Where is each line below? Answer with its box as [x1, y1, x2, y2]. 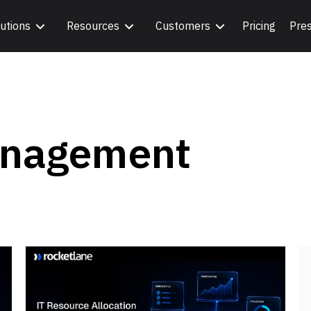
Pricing [242, 19, 276, 33]
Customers [155, 19, 211, 33]
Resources [67, 19, 120, 33]
